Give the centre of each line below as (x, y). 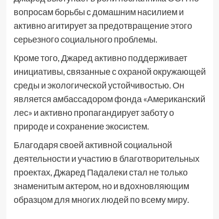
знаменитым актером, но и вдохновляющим (101, 186)
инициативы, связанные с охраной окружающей (109, 71)
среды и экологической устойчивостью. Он (99, 85)
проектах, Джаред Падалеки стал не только (100, 172)
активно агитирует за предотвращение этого (103, 25)
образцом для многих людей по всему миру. (101, 199)
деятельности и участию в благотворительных (106, 158)
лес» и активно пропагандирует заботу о (94, 112)
